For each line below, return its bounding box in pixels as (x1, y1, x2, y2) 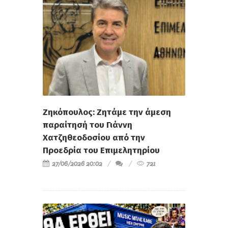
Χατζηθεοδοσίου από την (43, 132, 145, 144)
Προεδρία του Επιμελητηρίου (43, 145, 160, 156)
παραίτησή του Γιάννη (43, 120, 132, 131)
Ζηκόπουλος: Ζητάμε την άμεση (43, 107, 171, 118)
